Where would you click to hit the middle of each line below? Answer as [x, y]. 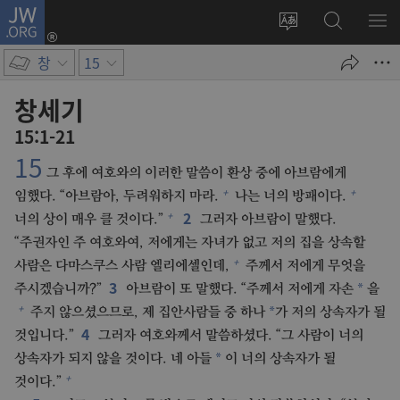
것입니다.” [44, 335]
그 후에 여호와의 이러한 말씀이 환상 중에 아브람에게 [195, 173]
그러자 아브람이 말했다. [267, 219]
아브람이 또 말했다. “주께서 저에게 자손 [238, 289]
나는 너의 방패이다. [289, 196]
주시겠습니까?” [58, 289]
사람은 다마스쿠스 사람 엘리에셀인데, [122, 266]
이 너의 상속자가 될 [280, 358]
